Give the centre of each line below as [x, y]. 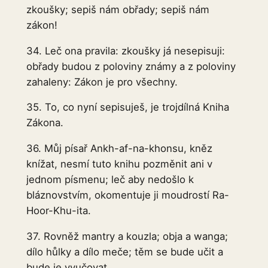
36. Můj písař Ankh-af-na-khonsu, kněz [119, 149]
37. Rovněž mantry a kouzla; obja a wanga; [127, 237]
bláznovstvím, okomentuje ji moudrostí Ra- [127, 195]
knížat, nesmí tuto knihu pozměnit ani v [119, 164]
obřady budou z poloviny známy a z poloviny [131, 66]
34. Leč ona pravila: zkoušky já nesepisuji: [125, 51]
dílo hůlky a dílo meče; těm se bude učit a [124, 252]
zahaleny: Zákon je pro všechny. [102, 82]
